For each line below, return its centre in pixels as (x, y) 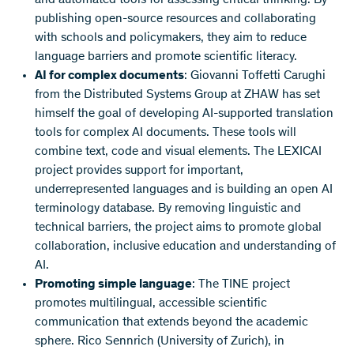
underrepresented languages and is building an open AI (184, 189)
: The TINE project (241, 284)
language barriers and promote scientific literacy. (166, 56)
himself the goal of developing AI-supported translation (184, 113)
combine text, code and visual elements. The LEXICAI (178, 151)
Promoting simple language (113, 284)
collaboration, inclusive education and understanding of (185, 246)
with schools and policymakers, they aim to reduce (171, 38)
